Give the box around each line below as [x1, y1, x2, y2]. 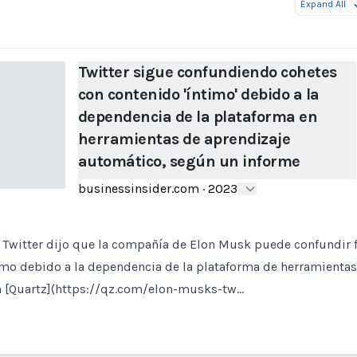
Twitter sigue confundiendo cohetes [77, 63, 337, 81]
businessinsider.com [77, 181, 199, 196]
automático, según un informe [77, 152, 300, 171]
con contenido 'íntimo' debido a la [77, 85, 320, 104]
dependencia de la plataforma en [77, 108, 318, 126]
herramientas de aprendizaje [77, 130, 291, 148]
